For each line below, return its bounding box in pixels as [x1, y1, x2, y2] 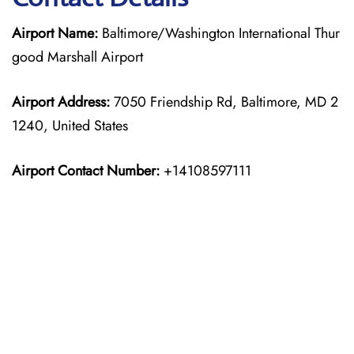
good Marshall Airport [12, 47, 143, 67]
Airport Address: [12, 92, 110, 112]
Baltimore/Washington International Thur [98, 23, 340, 43]
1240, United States [12, 115, 128, 136]
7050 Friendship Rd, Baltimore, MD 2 [110, 92, 338, 112]
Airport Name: [12, 23, 98, 43]
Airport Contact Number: [12, 160, 160, 181]
